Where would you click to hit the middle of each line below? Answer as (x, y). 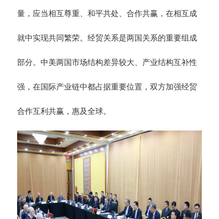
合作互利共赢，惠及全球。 (64, 111)
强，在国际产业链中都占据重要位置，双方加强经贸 (107, 87)
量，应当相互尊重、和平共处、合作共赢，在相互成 (107, 13)
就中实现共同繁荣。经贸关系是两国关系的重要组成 (107, 38)
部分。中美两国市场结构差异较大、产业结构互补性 (107, 62)
